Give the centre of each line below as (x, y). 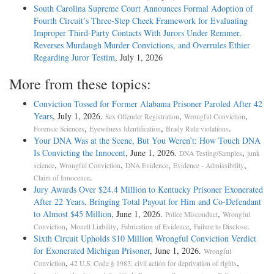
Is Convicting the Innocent (80, 152)
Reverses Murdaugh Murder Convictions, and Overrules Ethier (142, 45)
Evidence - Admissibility (209, 165)
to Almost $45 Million (72, 213)
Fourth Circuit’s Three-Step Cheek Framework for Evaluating (141, 20)
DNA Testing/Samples (211, 153)
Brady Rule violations (197, 128)
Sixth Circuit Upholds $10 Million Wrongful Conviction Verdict (145, 238)
